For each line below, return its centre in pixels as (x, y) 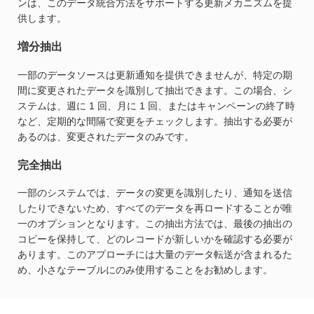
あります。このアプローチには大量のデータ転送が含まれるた (155, 255)
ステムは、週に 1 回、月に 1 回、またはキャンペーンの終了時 (156, 105)
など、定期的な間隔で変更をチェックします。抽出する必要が (155, 121)
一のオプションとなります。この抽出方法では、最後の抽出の (155, 224)
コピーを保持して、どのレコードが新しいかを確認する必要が (155, 239)
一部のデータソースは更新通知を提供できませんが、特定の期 (155, 75)
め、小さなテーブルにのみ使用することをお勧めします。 (145, 270)
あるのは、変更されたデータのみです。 (106, 136)
